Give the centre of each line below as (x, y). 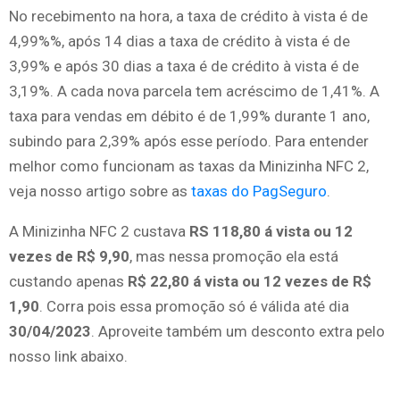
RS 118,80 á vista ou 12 (271, 231)
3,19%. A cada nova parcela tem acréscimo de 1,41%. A (194, 91)
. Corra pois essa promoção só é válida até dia (194, 306)
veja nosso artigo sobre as (100, 191)
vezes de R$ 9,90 (69, 256)
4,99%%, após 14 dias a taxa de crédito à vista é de (179, 41)
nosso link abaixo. (68, 356)
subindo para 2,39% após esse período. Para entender (189, 141)
